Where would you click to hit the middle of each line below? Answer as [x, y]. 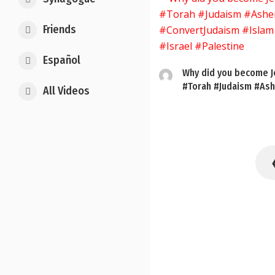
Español [62, 60]
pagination [203, 177]
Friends [60, 29]
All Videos [66, 91]
